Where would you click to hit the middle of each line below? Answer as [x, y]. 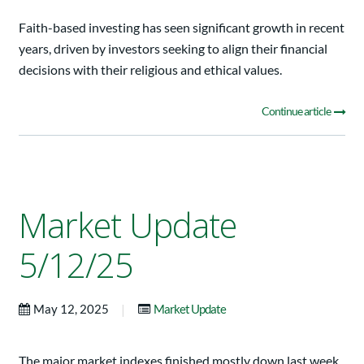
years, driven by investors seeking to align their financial [173, 48]
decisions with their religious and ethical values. [150, 69]
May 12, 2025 [72, 308]
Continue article [297, 110]
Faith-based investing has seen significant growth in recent [182, 27]
